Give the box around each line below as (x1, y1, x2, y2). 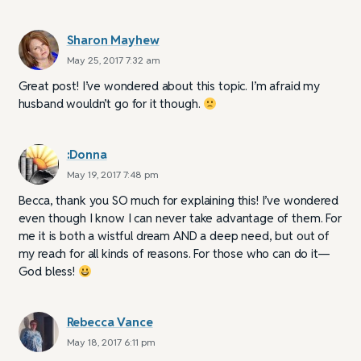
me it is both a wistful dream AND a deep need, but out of (18, 228, 330, 244)
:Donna (66, 147, 107, 163)
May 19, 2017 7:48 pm (66, 168, 159, 181)
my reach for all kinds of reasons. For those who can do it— (18, 246, 330, 262)
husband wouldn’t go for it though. (18, 96, 204, 112)
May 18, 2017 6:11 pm (66, 336, 156, 349)
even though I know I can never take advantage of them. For (18, 210, 342, 226)
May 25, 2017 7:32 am (66, 54, 160, 67)
